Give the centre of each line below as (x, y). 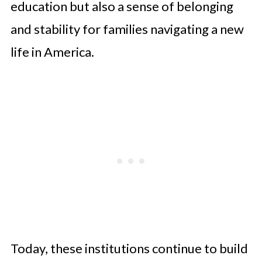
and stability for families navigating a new (127, 29)
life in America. (52, 52)
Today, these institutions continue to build (129, 248)
